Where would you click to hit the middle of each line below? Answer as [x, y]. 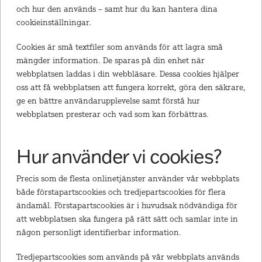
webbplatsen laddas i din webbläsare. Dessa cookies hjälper [127, 73]
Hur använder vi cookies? [119, 156]
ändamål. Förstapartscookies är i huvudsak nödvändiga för [127, 205]
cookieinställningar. [54, 22]
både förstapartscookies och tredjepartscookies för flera [121, 192]
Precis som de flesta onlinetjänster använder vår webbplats [127, 178]
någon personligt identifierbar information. [99, 232]
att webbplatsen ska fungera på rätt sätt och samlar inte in [127, 219]
